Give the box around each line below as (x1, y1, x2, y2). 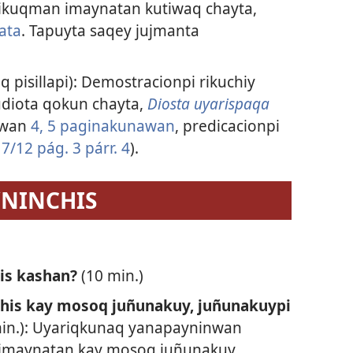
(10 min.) (80, 265, 143, 287)
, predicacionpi (174, 115, 280, 137)
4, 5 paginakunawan (30, 115, 175, 137)
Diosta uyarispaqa (147, 93, 269, 115)
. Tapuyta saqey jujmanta (20, 19, 199, 41)
